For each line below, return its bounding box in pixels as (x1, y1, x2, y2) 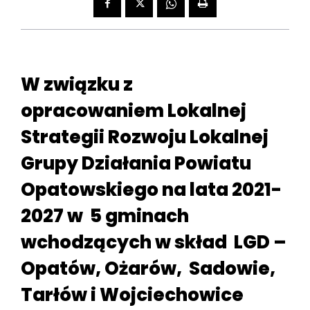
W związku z (21, 72, 133, 98)
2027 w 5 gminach (21, 203, 189, 229)
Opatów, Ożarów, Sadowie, (21, 256, 275, 282)
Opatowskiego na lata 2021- (21, 177, 282, 203)
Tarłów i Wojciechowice (21, 282, 244, 308)
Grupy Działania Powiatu (21, 151, 251, 176)
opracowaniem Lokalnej (21, 98, 246, 124)
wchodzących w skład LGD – (21, 230, 286, 255)
